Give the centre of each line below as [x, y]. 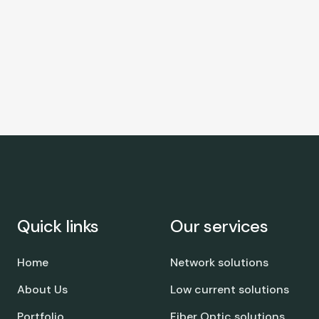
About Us [42, 289]
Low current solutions [230, 289]
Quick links [58, 226]
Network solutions [219, 262]
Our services [219, 226]
